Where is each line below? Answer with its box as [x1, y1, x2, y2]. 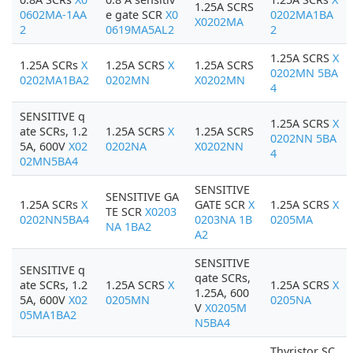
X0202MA [195, 14, 243, 29]
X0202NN [195, 139, 243, 154]
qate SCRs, [195, 270, 251, 285]
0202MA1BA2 [20, 72, 89, 87]
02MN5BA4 [20, 154, 78, 169]
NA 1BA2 [106, 219, 151, 234]
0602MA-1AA [20, 7, 87, 22]
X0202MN [195, 72, 245, 87]
